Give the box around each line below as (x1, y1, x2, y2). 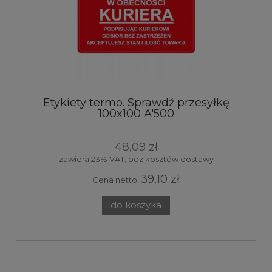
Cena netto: (92, 175, 141, 185)
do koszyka (110, 199, 161, 211)
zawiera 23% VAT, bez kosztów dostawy (58, 154, 214, 165)
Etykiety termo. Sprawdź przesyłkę (42, 95, 229, 110)
